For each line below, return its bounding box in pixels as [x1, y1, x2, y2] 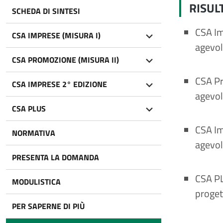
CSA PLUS [12, 103, 46, 114]
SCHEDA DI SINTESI [12, 5, 80, 17]
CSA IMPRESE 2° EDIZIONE [12, 78, 107, 90]
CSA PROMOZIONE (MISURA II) [12, 54, 119, 66]
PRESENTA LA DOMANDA [12, 151, 99, 163]
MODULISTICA [12, 176, 61, 188]
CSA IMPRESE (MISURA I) [12, 29, 101, 41]
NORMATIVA [12, 127, 55, 139]
